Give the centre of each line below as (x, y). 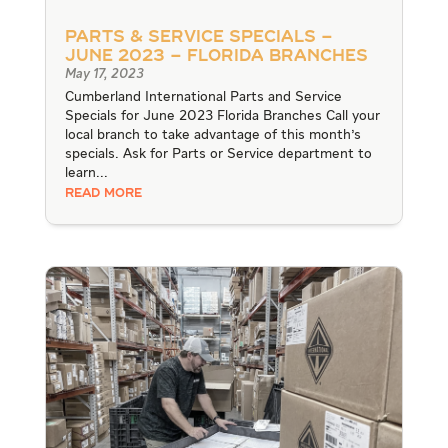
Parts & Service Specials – (198, 37)
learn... (86, 172)
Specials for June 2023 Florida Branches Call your (222, 115)
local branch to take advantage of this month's (212, 134)
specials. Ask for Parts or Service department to (218, 153)
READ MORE (103, 193)
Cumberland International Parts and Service (203, 96)
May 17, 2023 (104, 74)
